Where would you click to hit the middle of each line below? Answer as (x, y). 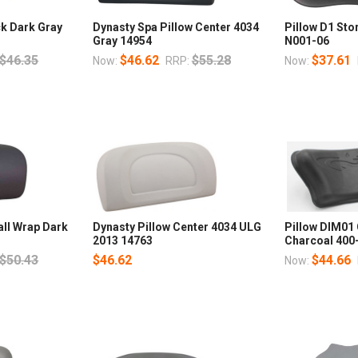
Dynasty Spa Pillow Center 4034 (175, 27)
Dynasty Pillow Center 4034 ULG (177, 227)
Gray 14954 (122, 40)
